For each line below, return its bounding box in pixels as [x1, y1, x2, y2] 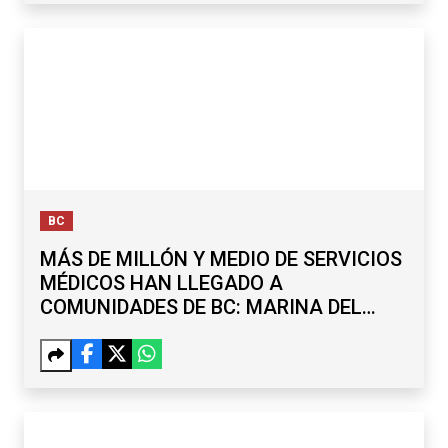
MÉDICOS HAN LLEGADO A [40, 271, 283, 296]
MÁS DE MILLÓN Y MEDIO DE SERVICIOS [40, 247, 402, 272]
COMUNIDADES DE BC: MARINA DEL [40, 295, 362, 320]
